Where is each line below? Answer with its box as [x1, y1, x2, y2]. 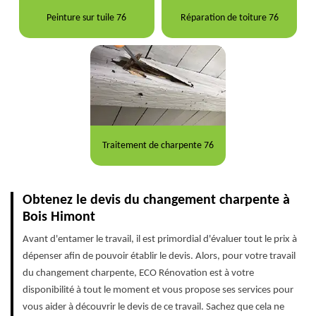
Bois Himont [23, 210, 95, 225]
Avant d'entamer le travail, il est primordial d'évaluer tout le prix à [23, 234, 297, 245]
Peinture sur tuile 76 [47, 12, 127, 23]
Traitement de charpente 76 [102, 140, 214, 151]
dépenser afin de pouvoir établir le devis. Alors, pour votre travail [23, 251, 296, 262]
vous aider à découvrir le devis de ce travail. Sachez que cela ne [23, 302, 284, 313]
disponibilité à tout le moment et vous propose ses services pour [23, 285, 293, 296]
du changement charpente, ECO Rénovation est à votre [23, 268, 254, 279]
